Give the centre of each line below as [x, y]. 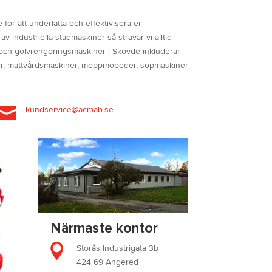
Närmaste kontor [104, 228]
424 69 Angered [108, 262]
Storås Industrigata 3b [118, 248]
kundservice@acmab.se [70, 110]
